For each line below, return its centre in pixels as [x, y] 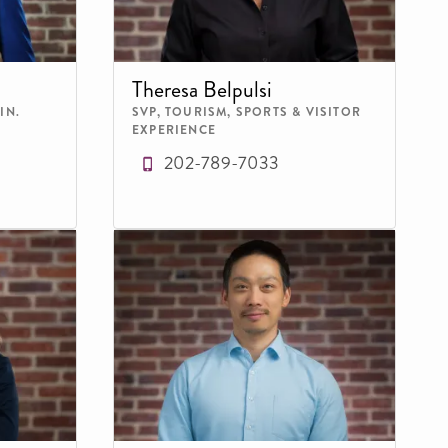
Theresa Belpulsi [202, 89]
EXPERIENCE [174, 129]
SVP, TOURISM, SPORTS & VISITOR [246, 111]
